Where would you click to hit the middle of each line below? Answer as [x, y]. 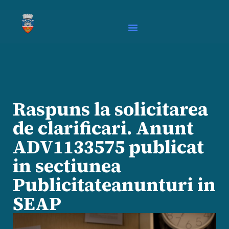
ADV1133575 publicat [108, 147]
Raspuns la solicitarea [110, 109]
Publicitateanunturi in [114, 185]
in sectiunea [67, 166]
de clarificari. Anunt [103, 128]
